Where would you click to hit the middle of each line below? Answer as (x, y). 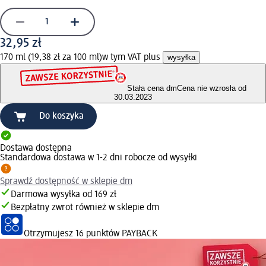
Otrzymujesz (50, 234)
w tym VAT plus (132, 57)
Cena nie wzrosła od (211, 88)
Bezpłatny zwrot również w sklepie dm (85, 208)
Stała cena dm (152, 88)
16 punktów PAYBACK (116, 234)
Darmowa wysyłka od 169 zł (64, 195)
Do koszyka (61, 117)
